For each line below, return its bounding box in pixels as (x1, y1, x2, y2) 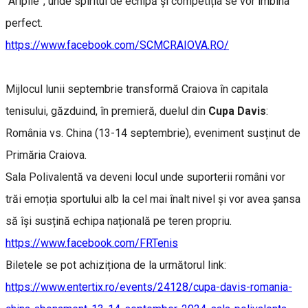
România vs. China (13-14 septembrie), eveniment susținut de (5, 126, 300, 140)
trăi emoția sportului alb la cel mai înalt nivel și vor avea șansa (5, 192, 300, 206)
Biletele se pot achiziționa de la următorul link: (5, 258, 229, 272)
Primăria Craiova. (5, 148, 89, 162)
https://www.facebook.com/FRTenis (5, 236, 178, 250)
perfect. (5, 16, 43, 30)
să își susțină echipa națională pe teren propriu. (5, 214, 232, 228)
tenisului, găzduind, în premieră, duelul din (5, 104, 208, 118)
